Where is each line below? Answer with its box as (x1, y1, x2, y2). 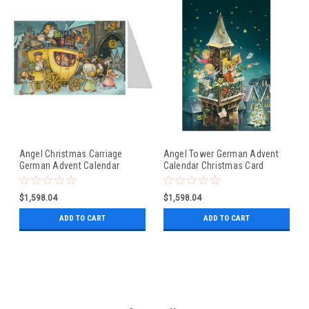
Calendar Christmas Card (163, 159, 264, 171)
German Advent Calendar (19, 159, 119, 171)
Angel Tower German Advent (163, 148, 279, 159)
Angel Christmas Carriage (19, 148, 123, 159)
